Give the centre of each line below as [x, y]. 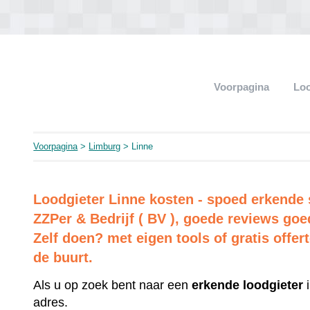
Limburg [105, 146]
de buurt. [63, 257]
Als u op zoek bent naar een [113, 285]
